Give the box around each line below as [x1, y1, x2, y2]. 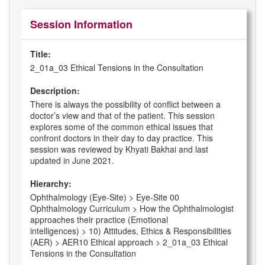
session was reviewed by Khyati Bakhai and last [30, 143, 208, 156]
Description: [30, 85, 80, 97]
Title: [30, 48, 51, 60]
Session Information [30, 17, 132, 33]
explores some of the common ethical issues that [30, 121, 213, 133]
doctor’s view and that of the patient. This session [30, 109, 215, 122]
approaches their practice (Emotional [30, 214, 168, 226]
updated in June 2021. [30, 154, 114, 167]
